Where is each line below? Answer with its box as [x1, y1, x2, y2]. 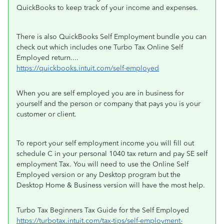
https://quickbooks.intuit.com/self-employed [16, 64, 159, 72]
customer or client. [16, 110, 76, 118]
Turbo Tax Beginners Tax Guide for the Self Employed [16, 206, 189, 214]
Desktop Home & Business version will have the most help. [16, 181, 205, 189]
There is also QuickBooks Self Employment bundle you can [16, 32, 206, 41]
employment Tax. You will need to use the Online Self [16, 160, 188, 168]
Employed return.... [16, 53, 78, 62]
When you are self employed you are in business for [16, 89, 184, 97]
